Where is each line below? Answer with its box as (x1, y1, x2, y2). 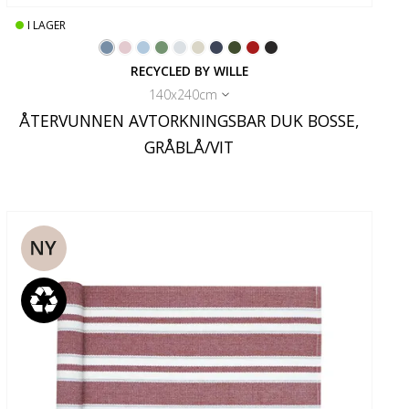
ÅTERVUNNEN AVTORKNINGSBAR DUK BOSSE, (18, 109, 360, 131)
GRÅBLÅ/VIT (144, 135, 235, 158)
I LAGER (26, 16, 66, 33)
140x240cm (149, 85, 218, 103)
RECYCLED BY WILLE (130, 61, 248, 79)
